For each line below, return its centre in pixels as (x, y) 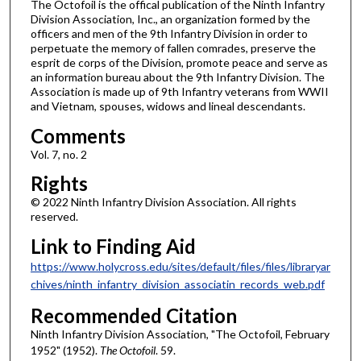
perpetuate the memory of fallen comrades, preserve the (173, 48)
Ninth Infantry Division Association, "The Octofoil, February (180, 334)
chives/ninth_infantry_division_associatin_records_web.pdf (177, 284)
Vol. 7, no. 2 (58, 154)
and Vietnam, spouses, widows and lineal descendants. (168, 106)
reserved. (54, 217)
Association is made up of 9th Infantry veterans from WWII (179, 92)
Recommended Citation (133, 315)
